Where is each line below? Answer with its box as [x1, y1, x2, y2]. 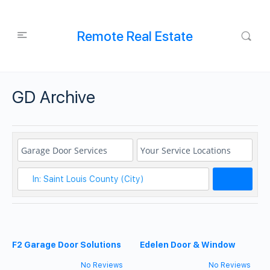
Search [237, 174, 268, 184]
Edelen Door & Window [140, 240, 236, 250]
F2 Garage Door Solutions [12, 240, 121, 250]
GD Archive [12, 87, 95, 107]
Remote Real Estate [77, 28, 193, 44]
